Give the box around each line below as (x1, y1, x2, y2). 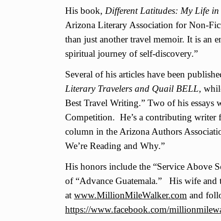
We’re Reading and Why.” (65, 140, 165, 151)
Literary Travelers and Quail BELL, (65, 83, 204, 94)
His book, (65, 5, 105, 16)
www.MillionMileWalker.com (74, 189, 187, 200)
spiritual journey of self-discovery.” (65, 48, 198, 59)
